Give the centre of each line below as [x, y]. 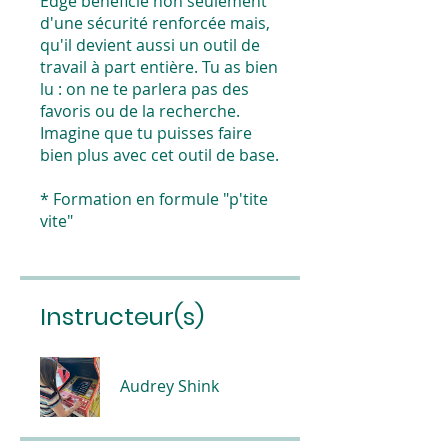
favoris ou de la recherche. [140, 110]
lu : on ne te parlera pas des [144, 88]
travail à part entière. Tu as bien [159, 66]
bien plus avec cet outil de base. [159, 154]
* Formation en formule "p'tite [154, 198]
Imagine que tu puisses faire [146, 132]
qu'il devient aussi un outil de [150, 44]
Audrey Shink [169, 385]
